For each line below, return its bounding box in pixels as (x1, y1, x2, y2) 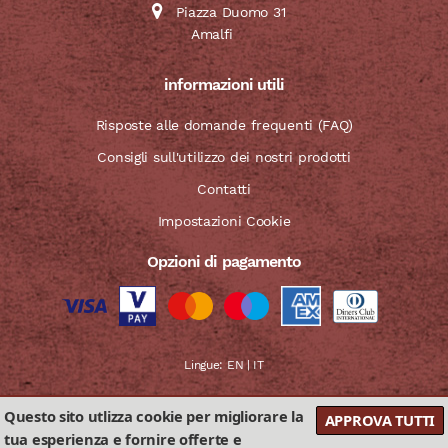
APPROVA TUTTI (324, 410, 435, 430)
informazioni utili (163, 75, 285, 95)
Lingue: (184, 358, 227, 373)
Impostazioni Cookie (157, 213, 291, 230)
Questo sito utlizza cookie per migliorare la (4, 406, 304, 426)
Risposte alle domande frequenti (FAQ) (95, 117, 353, 134)
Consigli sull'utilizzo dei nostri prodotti (97, 149, 351, 166)
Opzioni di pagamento (147, 252, 301, 272)
